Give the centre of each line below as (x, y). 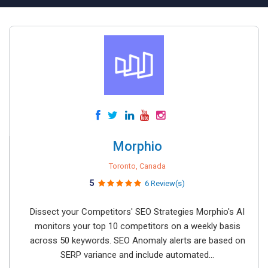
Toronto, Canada (137, 166)
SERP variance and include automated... (137, 255)
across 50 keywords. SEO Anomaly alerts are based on (137, 240)
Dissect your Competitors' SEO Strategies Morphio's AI (137, 212)
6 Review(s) (165, 183)
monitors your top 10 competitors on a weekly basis (137, 226)
